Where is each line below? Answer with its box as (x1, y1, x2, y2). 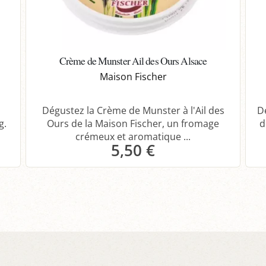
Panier (126, 173, 156, 186)
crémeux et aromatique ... (75, 130, 191, 144)
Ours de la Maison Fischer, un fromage (47, 117, 219, 131)
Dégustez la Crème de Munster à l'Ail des (42, 104, 224, 118)
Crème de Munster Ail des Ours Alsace (59, 53, 207, 68)
